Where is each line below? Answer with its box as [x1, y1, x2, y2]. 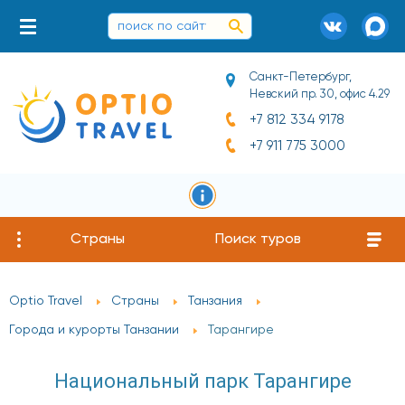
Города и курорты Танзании [9, 324, 179, 337]
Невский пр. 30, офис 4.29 [249, 89, 390, 100]
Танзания [188, 295, 242, 308]
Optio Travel [9, 295, 82, 308]
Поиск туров [215, 232, 302, 247]
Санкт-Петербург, [249, 71, 352, 83]
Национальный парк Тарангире [53, 370, 352, 393]
